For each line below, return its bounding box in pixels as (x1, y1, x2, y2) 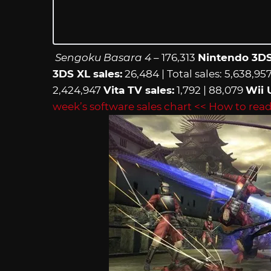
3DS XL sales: (53, 67, 122, 80)
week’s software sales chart (53, 100, 192, 113)
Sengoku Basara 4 (55, 51, 151, 64)
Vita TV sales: (103, 83, 174, 96)
